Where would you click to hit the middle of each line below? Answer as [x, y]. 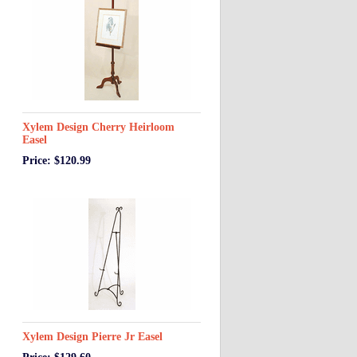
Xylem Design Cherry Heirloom [98, 127]
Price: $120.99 [57, 161]
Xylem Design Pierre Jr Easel [92, 337]
